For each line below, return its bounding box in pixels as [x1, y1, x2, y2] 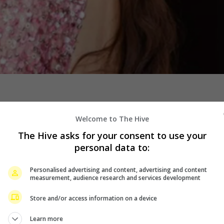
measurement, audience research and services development [30, 173, 200, 182]
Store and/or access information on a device [30, 193, 157, 202]
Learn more [30, 214, 63, 223]
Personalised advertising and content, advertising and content [30, 165, 207, 174]
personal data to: [74, 141, 149, 153]
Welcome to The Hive [75, 114, 149, 123]
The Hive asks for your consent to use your [17, 129, 206, 141]
